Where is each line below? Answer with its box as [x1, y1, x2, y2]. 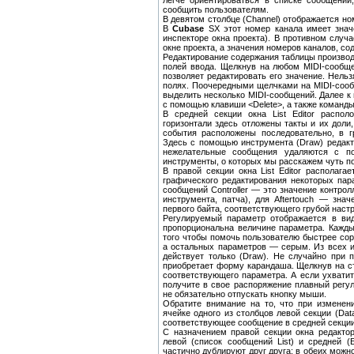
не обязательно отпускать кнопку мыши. [163, 289, 326, 299]
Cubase [172, 24, 205, 34]
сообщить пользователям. [163, 5, 269, 15]
